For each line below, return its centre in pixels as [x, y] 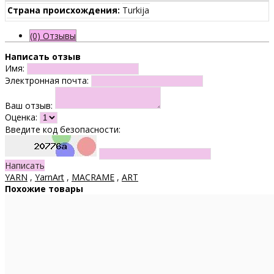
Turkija [136, 10]
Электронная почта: [47, 80]
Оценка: [21, 117]
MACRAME [93, 177]
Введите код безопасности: [63, 129]
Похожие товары [44, 188]
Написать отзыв [43, 56]
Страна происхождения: [64, 10]
